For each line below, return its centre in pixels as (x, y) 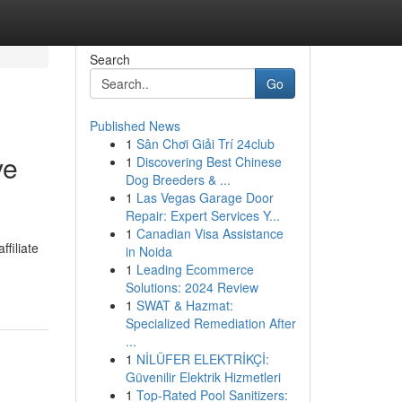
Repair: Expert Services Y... (202, 215)
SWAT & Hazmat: (184, 305)
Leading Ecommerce (195, 269)
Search (109, 59)
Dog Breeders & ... (178, 179)
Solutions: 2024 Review (192, 287)
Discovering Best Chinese (209, 162)
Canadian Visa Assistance (210, 233)
